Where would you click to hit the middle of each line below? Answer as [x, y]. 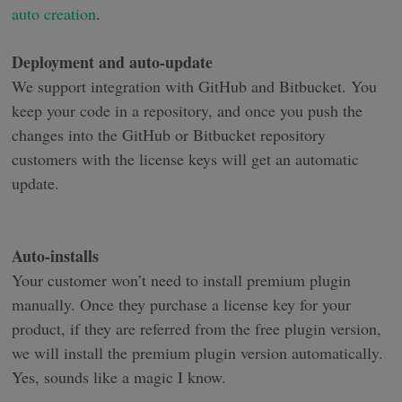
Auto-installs [56, 256]
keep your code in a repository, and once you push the [188, 111]
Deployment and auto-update [113, 62]
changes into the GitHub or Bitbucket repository [169, 135]
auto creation [54, 14]
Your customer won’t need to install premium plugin [182, 280]
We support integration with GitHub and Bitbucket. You [195, 87]
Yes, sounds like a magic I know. [119, 377]
